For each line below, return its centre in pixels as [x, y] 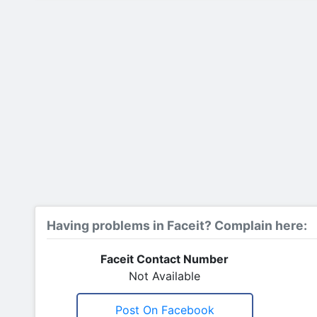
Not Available [165, 276]
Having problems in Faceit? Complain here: [177, 225]
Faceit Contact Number [165, 259]
